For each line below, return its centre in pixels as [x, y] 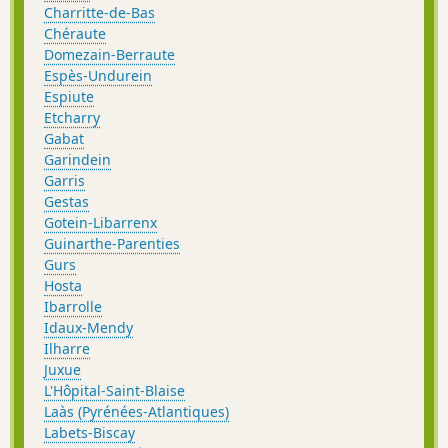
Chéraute [75, 33]
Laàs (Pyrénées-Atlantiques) [136, 411]
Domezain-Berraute [109, 54]
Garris [64, 180]
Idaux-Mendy [88, 327]
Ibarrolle [73, 306]
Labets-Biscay [89, 432]
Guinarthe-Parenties [112, 243]
